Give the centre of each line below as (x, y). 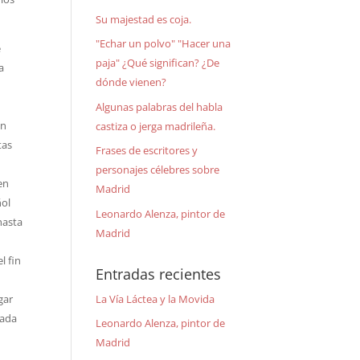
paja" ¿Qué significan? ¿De (158, 63)
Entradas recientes (159, 274)
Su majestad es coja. (144, 19)
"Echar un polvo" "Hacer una (164, 43)
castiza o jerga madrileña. (156, 126)
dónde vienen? (131, 82)
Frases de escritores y (147, 150)
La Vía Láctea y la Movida (155, 299)
